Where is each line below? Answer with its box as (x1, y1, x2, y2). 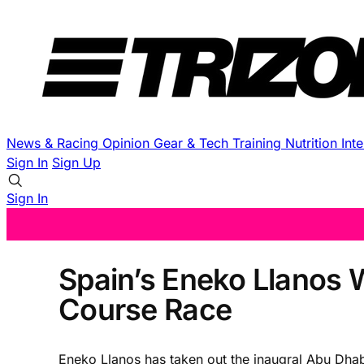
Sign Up (52, 154, 101, 171)
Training (232, 135, 285, 151)
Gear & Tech (154, 135, 232, 151)
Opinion (102, 135, 154, 151)
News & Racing (6, 135, 102, 151)
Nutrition (285, 135, 341, 151)
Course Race (58, 291, 232, 327)
